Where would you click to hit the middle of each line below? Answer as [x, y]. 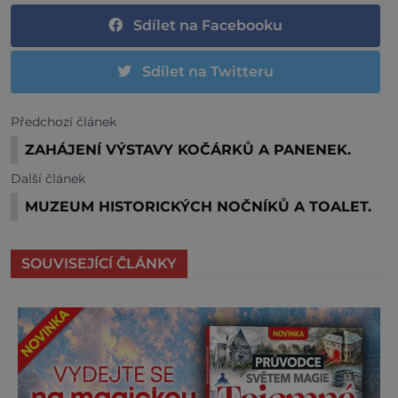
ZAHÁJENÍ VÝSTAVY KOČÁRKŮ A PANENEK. [188, 149]
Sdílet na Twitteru [208, 71]
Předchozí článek [64, 121]
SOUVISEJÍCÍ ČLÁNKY [99, 263]
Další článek [48, 178]
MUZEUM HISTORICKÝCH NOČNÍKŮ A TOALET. [198, 206]
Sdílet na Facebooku [208, 25]
